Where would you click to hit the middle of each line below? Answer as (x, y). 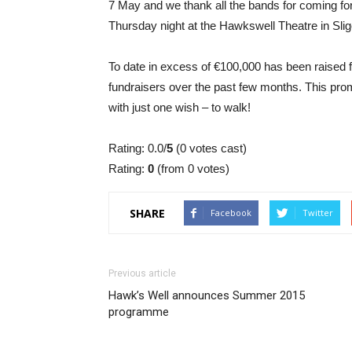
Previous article (142, 273)
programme (139, 312)
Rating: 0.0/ (137, 148)
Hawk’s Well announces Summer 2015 (207, 295)
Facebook (231, 213)
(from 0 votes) (192, 169)
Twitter (318, 213)
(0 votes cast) (210, 148)
